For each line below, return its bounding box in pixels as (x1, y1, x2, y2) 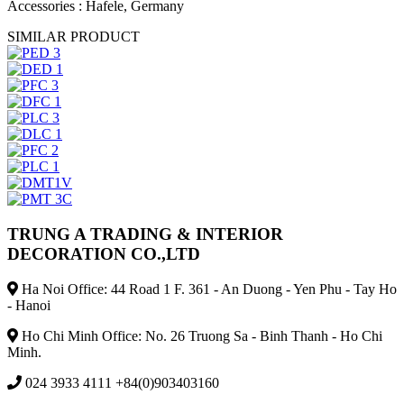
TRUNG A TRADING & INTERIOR (7, 225, 283, 244)
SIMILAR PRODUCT (7, 29, 140, 45)
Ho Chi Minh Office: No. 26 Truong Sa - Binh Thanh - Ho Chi (18, 327, 382, 344)
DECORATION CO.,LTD (7, 244, 200, 264)
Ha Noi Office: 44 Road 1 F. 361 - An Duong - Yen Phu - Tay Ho (18, 280, 397, 297)
